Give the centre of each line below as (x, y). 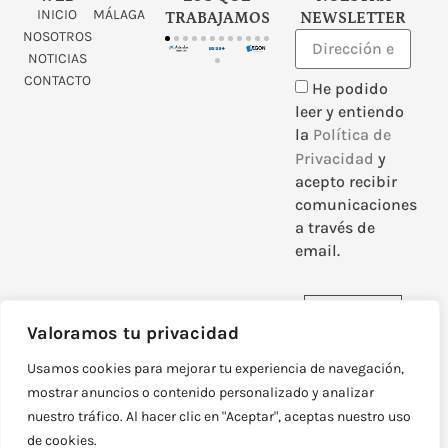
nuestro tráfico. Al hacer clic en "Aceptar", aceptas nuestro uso (219, 416)
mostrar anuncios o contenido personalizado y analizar (200, 392)
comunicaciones (356, 205)
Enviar (353, 315)
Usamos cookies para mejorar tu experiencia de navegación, (215, 368)
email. (318, 251)
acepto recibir (346, 181)
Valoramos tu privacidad (133, 333)
